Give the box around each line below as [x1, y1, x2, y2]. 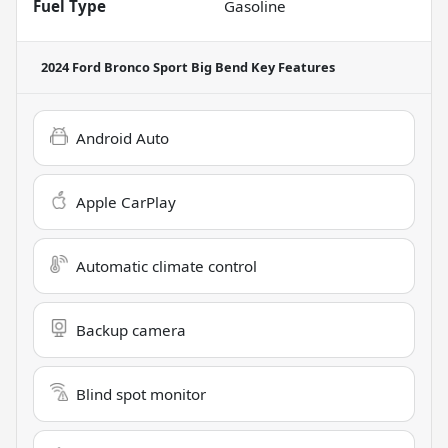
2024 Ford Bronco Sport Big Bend [41, 58, 248, 77]
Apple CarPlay [76, 192, 176, 213]
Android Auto [76, 128, 169, 149]
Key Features [248, 58, 335, 77]
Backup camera [76, 320, 186, 341]
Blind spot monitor [76, 384, 206, 405]
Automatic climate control [76, 256, 257, 277]
